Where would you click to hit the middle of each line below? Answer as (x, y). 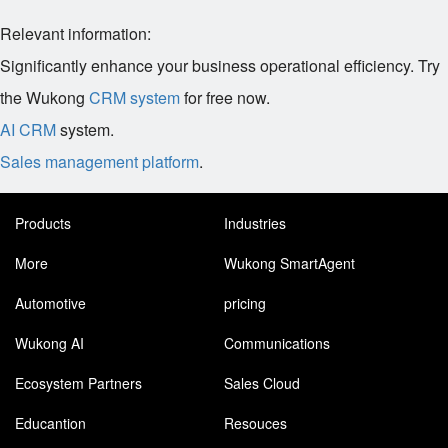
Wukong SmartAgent (289, 263)
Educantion (50, 423)
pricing (245, 303)
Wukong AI (49, 343)
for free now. (225, 97)
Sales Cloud (262, 383)
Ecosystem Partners (78, 383)
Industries (255, 223)
